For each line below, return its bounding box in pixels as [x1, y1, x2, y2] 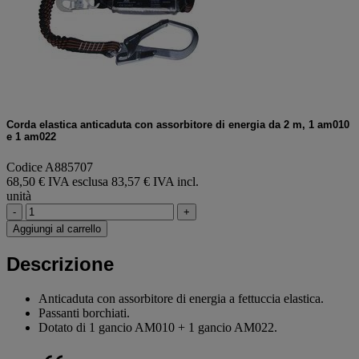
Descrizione [6, 252, 114, 275]
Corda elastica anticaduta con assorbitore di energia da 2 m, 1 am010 [6, 118, 349, 131]
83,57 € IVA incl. [111, 175, 199, 189]
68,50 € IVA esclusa [6, 175, 111, 189]
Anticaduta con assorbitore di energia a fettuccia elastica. [38, 291, 324, 305]
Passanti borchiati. [38, 305, 130, 320]
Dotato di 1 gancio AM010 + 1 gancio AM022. [38, 320, 277, 334]
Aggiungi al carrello [13, 223, 101, 236]
